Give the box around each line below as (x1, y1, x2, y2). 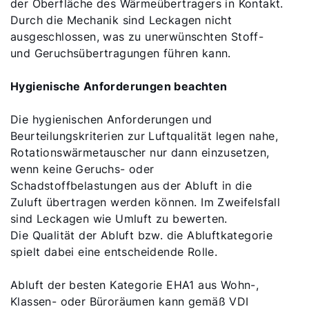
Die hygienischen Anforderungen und (10, 112, 212, 126)
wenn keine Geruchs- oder (10, 161, 154, 176)
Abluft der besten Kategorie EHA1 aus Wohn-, (10, 277, 259, 292)
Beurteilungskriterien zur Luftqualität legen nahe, (10, 128, 278, 143)
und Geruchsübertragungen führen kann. (10, 46, 231, 60)
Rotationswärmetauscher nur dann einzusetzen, (10, 145, 270, 159)
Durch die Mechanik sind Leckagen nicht (10, 12, 232, 27)
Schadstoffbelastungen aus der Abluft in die (10, 178, 252, 192)
